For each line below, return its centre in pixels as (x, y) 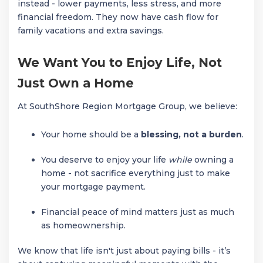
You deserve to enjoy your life (105, 159)
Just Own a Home (76, 83)
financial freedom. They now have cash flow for (118, 17)
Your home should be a (91, 134)
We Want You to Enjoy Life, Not (120, 63)
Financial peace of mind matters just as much (138, 212)
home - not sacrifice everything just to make (136, 173)
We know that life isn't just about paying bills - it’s (124, 250)
